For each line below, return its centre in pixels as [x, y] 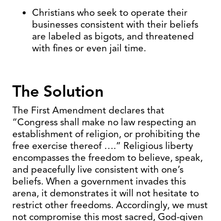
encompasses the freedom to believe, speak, [108, 158]
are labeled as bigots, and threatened [113, 36]
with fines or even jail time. [89, 48]
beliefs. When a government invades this [99, 181]
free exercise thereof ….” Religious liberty [103, 146]
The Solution [58, 91]
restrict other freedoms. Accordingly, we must [110, 205]
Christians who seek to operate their [110, 13]
